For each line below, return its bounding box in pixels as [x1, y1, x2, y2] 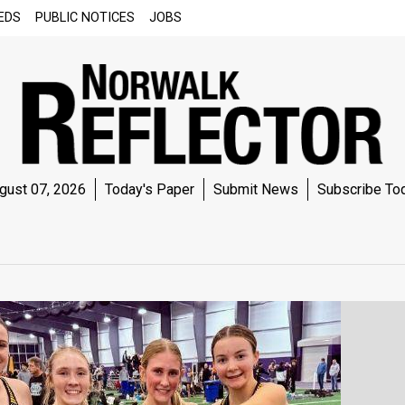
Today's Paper [104, 180, 194, 198]
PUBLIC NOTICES [35, 10, 135, 25]
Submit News [212, 180, 298, 198]
